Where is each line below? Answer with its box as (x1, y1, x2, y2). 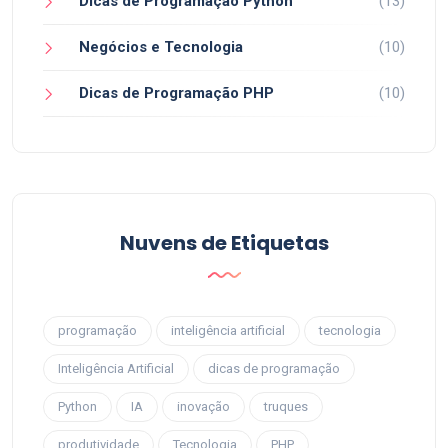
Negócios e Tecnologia (79, 37, 243, 56)
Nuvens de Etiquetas (119, 228, 329, 257)
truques (264, 398, 308, 414)
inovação (177, 398, 230, 414)
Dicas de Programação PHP (79, 83, 274, 102)
